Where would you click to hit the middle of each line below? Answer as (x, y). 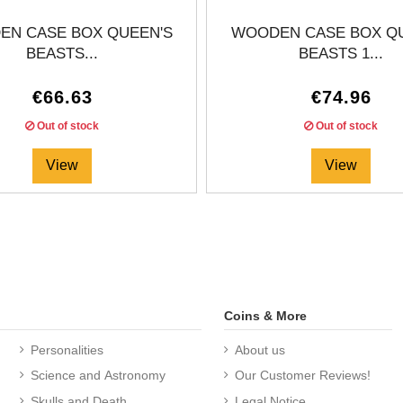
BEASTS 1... (341, 54)
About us (260, 350)
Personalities (67, 350)
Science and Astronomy (98, 376)
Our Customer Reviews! (303, 376)
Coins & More (265, 315)
